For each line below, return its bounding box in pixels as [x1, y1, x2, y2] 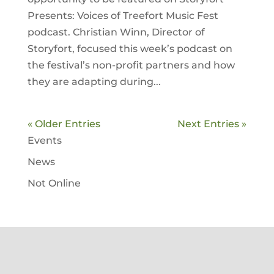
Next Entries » [177, 118, 247, 130]
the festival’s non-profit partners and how [27, 59, 235, 72]
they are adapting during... [27, 76, 161, 88]
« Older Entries [27, 118, 100, 130]
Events [27, 135, 62, 147]
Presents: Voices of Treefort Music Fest [27, 10, 218, 22]
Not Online [27, 177, 81, 190]
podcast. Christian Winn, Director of [27, 26, 205, 39]
